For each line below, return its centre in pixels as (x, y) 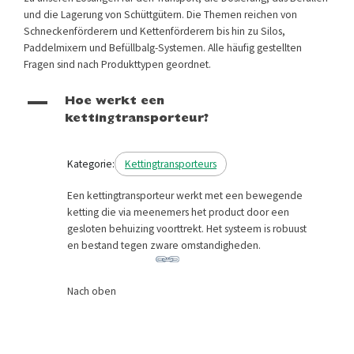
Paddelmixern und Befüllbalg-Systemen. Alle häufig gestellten (163, 48)
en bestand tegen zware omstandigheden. (164, 246)
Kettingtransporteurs (171, 164)
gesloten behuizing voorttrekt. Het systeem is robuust (187, 229)
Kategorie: (91, 164)
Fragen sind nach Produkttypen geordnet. (117, 65)
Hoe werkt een (115, 103)
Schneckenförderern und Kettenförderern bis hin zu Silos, (154, 32)
